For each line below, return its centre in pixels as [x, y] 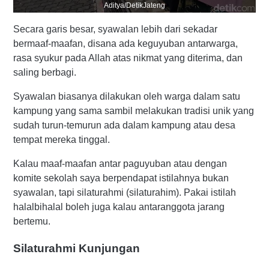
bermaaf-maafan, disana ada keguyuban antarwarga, [125, 44]
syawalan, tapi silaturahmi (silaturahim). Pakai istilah [125, 193]
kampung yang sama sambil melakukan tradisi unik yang [134, 111]
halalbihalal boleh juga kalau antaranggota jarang [119, 207]
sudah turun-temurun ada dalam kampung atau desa [124, 125]
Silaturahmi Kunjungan [77, 248]
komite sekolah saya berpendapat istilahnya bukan [121, 178]
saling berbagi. [46, 73]
